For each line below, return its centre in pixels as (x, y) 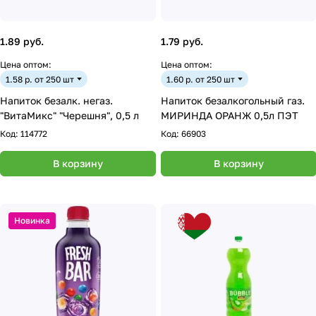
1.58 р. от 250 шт (40, 79)
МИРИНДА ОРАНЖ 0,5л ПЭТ (276, 115)
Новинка (32, 220)
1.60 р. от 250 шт (201, 79)
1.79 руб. (182, 41)
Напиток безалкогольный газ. (233, 101)
